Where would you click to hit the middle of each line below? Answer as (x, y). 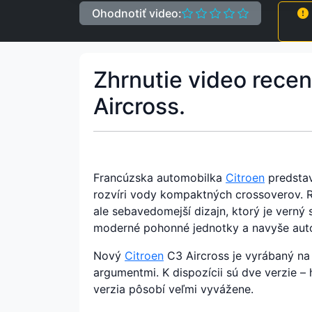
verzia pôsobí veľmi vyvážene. (173, 289)
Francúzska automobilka (159, 177)
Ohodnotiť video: (137, 13)
